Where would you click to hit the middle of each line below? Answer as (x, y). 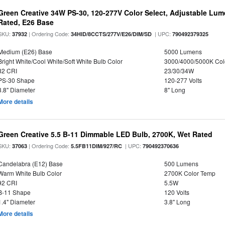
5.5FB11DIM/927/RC (97, 146)
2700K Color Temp (190, 173)
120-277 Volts (183, 80)
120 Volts (177, 192)
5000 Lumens (183, 51)
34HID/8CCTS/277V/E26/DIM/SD (111, 34)
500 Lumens (181, 163)
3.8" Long (177, 202)
